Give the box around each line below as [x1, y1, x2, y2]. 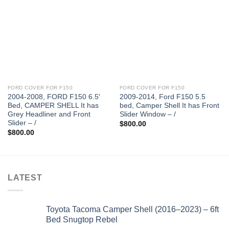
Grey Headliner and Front [7, 110, 90, 119]
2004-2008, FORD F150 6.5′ [7, 93, 100, 101]
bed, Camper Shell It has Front [119, 102, 219, 110]
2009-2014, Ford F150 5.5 [119, 93, 205, 101]
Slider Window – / [119, 110, 176, 119]
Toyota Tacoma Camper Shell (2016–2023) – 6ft [46, 204, 219, 214]
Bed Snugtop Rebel [46, 215, 118, 224]
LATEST [8, 173, 42, 182]
